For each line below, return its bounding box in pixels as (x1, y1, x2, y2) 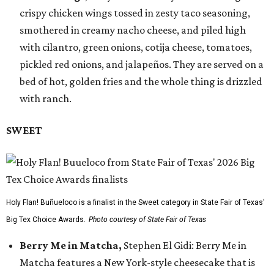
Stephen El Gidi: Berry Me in (124, 239, 246, 251)
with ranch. (20, 92, 72, 105)
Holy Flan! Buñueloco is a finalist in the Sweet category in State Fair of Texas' (6, 198, 265, 207)
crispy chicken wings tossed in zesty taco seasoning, (20, 7, 250, 19)
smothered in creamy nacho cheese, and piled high (20, 24, 246, 36)
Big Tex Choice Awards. (6, 215, 86, 224)
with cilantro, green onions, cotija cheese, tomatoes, (20, 41, 252, 53)
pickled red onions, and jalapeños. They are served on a (20, 58, 264, 70)
